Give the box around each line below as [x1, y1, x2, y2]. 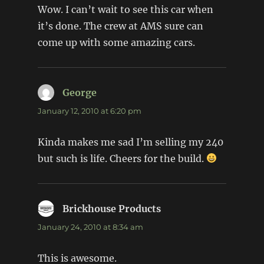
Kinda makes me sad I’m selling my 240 [37, 136, 223, 148]
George [62, 86, 97, 98]
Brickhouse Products [62, 202, 161, 214]
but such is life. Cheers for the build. [37, 152, 206, 164]
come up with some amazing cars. [37, 36, 195, 48]
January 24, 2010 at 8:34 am [37, 222, 143, 232]
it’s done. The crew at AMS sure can [37, 19, 203, 32]
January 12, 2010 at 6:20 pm [37, 105, 141, 115]
